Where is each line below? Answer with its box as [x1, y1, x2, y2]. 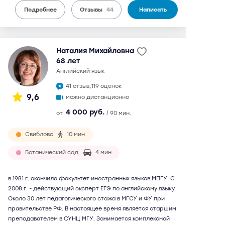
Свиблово [25, 131, 53, 138]
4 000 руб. [66, 108, 105, 117]
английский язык [60, 68, 104, 74]
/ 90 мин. [106, 110, 131, 117]
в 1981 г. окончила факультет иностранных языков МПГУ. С [8, 175, 175, 182]
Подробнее [24, 6, 57, 13]
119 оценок [91, 83, 122, 89]
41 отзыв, [66, 83, 91, 89]
